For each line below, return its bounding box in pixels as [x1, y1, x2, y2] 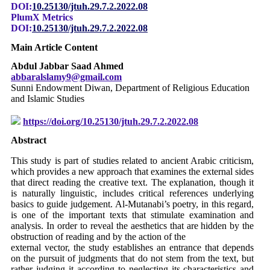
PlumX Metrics [11, 12, 73, 23]
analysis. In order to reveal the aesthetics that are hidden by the [11, 221, 254, 231]
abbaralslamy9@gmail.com [11, 71, 122, 82]
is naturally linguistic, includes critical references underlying [11, 188, 254, 199]
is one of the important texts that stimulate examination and [11, 210, 254, 221]
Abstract [11, 135, 46, 146]
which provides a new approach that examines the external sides [11, 166, 254, 177]
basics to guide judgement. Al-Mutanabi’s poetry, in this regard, [11, 199, 254, 210]
